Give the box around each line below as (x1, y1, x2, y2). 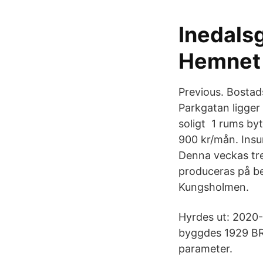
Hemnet (178, 48, 261, 74)
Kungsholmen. (178, 181, 249, 193)
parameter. (178, 242, 232, 255)
